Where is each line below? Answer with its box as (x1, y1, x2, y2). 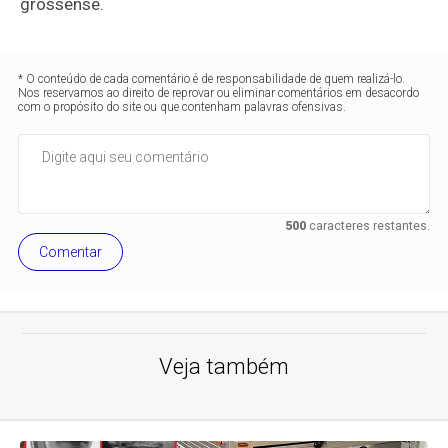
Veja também (159, 353, 289, 379)
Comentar (39, 243, 103, 260)
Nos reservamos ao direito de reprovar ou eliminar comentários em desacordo (18, 85, 420, 100)
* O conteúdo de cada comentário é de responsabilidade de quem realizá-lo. (18, 71, 406, 86)
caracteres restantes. (305, 218, 430, 233)
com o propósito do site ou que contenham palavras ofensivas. (18, 99, 347, 114)
